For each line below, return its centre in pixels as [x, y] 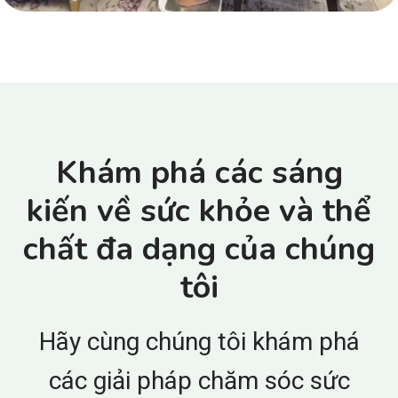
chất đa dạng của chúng [199, 249]
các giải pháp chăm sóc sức [199, 380]
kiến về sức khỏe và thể [199, 211]
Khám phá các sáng [199, 172]
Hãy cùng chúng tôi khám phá [199, 341]
